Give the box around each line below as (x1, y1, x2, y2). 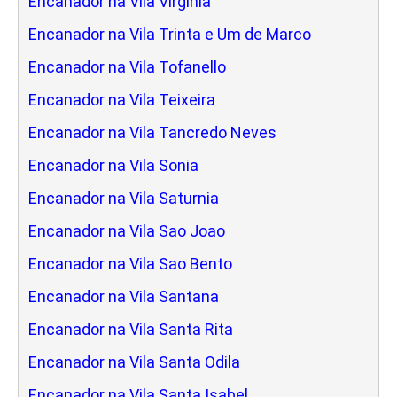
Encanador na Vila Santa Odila (28, 352, 240, 371)
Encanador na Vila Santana (28, 286, 219, 306)
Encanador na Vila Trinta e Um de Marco (28, 24, 311, 43)
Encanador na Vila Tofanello (28, 57, 226, 76)
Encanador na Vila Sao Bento (28, 253, 232, 273)
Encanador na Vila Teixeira (28, 90, 215, 109)
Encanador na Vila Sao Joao (28, 221, 225, 240)
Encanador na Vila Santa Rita (28, 319, 233, 339)
